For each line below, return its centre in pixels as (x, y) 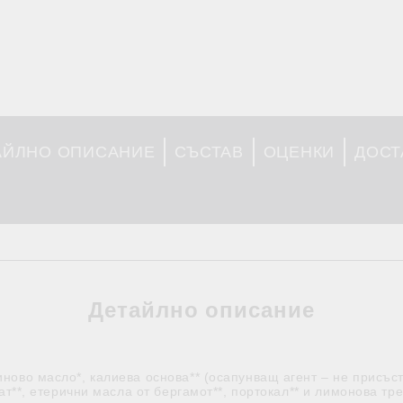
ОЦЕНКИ (299, 152)
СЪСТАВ (209, 152)
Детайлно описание (201, 310)
